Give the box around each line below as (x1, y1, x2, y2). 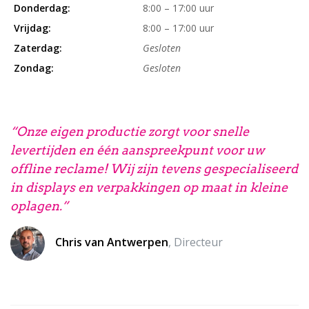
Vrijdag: (13, 21, 51, 35)
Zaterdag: (13, 41, 62, 55)
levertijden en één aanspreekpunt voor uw (10, 143, 264, 158)
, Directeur (168, 235, 223, 250)
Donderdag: (13, 1, 70, 15)
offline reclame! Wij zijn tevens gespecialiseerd (10, 161, 298, 177)
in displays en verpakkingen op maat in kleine (10, 180, 288, 195)
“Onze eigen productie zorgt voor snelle (10, 124, 249, 139)
